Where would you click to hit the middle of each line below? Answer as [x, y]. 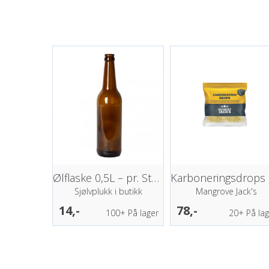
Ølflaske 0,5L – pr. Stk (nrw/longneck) [155, 177]
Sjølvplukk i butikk [108, 191]
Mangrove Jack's [226, 191]
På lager [142, 213]
